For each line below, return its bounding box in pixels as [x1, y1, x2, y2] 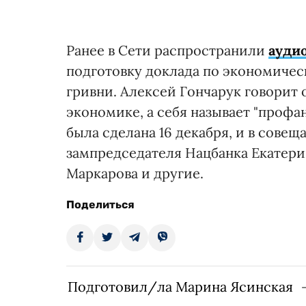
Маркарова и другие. [66, 164, 204, 182]
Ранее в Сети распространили [66, 41, 268, 59]
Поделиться [66, 197, 135, 211]
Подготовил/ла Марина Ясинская [68, 277, 293, 295]
